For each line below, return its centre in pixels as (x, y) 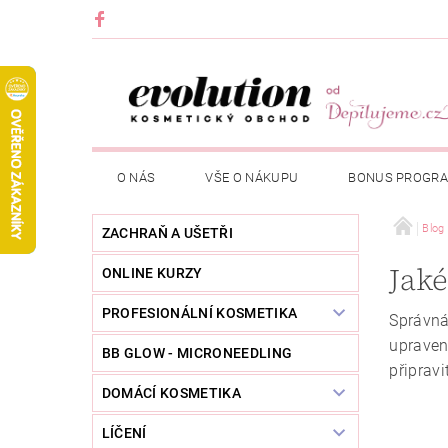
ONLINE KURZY (152, 273)
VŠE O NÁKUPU (252, 178)
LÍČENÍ (124, 433)
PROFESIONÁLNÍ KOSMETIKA (199, 313)
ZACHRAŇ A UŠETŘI (167, 233)
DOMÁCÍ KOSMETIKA (171, 393)
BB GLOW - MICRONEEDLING (197, 353)
